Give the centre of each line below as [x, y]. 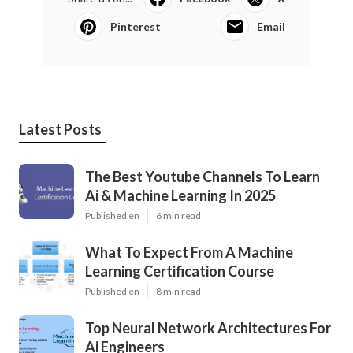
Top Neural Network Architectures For [208, 327]
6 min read [178, 215]
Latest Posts [60, 129]
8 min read [178, 291]
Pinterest [136, 26]
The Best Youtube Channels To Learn [203, 176]
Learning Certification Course [180, 271]
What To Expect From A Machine [189, 252]
